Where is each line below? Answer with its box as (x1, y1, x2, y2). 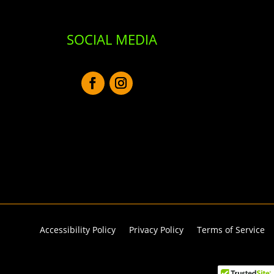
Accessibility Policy (39, 224, 116, 236)
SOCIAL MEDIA (66, 30, 157, 49)
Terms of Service (196, 224, 265, 236)
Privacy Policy (128, 224, 183, 236)
